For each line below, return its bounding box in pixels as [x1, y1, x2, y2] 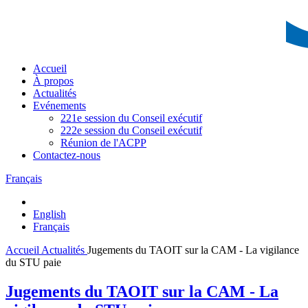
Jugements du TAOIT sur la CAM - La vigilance [87, 243, 299, 256]
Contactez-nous [33, 148, 100, 161]
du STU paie [5, 256, 61, 268]
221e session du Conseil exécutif [60, 111, 202, 124]
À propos [33, 74, 74, 87]
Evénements [33, 99, 86, 111]
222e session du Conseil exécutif [60, 124, 202, 136]
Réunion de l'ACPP [60, 136, 146, 148]
